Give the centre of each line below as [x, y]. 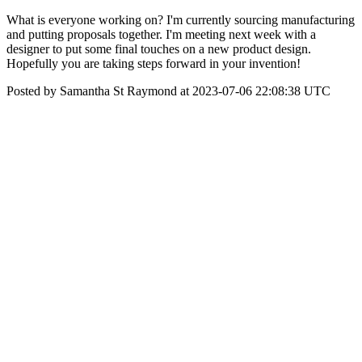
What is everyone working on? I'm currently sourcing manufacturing [181, 20]
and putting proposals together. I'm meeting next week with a [161, 34]
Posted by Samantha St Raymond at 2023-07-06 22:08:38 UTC [168, 91]
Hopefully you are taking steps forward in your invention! [154, 63]
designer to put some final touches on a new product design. [159, 49]
